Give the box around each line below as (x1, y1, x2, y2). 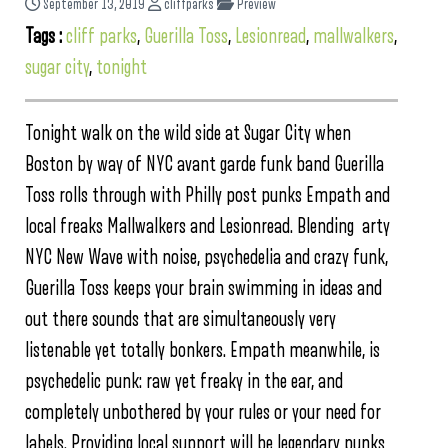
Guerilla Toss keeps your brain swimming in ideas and (25, 277, 382, 299)
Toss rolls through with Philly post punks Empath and (25, 184, 390, 206)
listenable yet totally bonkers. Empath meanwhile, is (25, 339, 380, 361)
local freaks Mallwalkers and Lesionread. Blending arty (25, 215, 390, 237)
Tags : (25, 25, 66, 47)
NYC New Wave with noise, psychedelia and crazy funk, (25, 246, 388, 268)
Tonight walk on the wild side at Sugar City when (25, 122, 351, 144)
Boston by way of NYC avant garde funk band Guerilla (25, 153, 384, 175)
